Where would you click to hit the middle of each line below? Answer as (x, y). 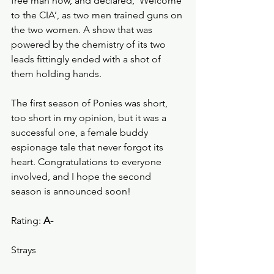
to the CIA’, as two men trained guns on (98, 15)
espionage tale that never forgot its (88, 147)
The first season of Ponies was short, (91, 103)
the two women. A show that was (83, 30)
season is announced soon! (71, 191)
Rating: (27, 220)
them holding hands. (57, 74)
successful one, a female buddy (81, 132)
